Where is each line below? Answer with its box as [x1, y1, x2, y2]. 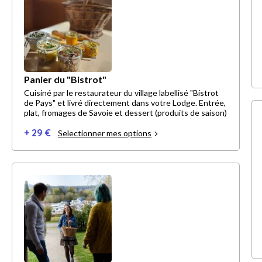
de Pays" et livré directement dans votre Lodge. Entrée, [24, 98, 226, 108]
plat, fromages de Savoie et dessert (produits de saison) [24, 108, 227, 118]
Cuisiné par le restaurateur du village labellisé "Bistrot [24, 88, 219, 98]
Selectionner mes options [58, 128, 151, 139]
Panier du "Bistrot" [24, 74, 106, 85]
